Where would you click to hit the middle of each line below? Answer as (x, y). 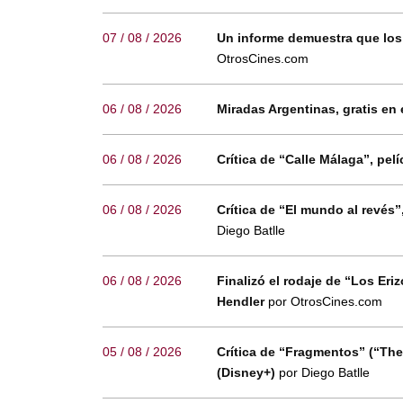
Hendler (242, 302)
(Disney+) (247, 373)
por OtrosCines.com (325, 302)
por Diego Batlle (324, 373)
